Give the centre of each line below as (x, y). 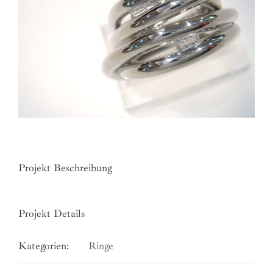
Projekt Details (51, 214)
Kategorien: (44, 246)
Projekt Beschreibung (65, 168)
